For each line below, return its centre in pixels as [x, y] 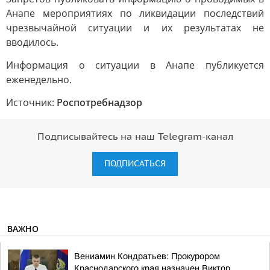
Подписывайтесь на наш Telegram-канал [135, 137]
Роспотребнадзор [99, 102]
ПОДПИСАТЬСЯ [135, 164]
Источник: [31, 102]
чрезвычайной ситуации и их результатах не [135, 28]
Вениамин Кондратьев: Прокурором [147, 256]
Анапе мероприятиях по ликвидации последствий [135, 13]
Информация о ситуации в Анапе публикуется [135, 65]
